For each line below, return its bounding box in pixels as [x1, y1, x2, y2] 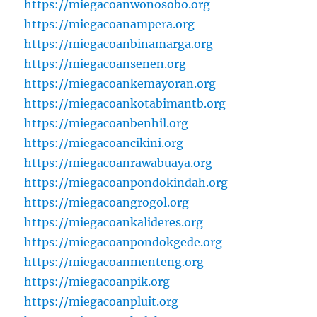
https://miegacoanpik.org [24, 275, 171, 289]
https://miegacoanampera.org [24, 17, 195, 32]
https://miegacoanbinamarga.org [24, 37, 214, 52]
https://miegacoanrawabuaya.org [24, 156, 213, 171]
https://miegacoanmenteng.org [24, 255, 204, 270]
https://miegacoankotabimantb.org [24, 96, 226, 111]
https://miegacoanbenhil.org [24, 116, 189, 131]
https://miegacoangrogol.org [24, 195, 190, 210]
